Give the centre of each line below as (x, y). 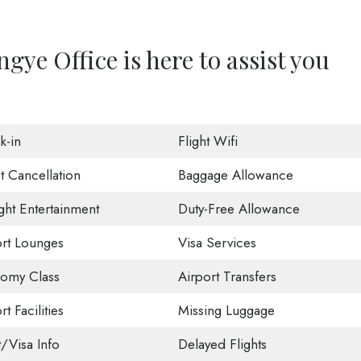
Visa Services (217, 242)
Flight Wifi (207, 141)
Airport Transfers (227, 276)
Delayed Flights (222, 344)
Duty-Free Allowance (239, 208)
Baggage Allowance (235, 174)
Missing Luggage (226, 310)
